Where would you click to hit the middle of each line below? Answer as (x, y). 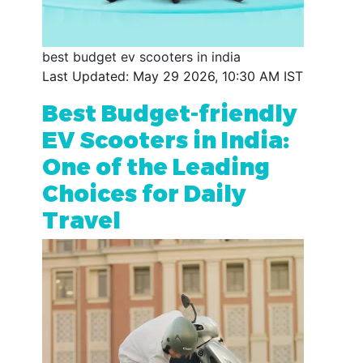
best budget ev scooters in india (141, 56)
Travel (81, 219)
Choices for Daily (144, 192)
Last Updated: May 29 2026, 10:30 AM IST (173, 76)
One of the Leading (156, 165)
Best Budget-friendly (169, 112)
